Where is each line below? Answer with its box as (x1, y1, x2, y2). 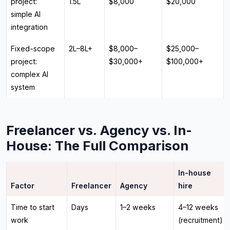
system (11, 82, 35, 91)
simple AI (11, 9, 41, 18)
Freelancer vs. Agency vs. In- (6, 122, 192, 138)
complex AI (11, 69, 48, 79)
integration (11, 22, 48, 31)
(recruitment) (178, 215, 223, 224)
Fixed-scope (11, 44, 55, 53)
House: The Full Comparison (6, 137, 188, 154)
